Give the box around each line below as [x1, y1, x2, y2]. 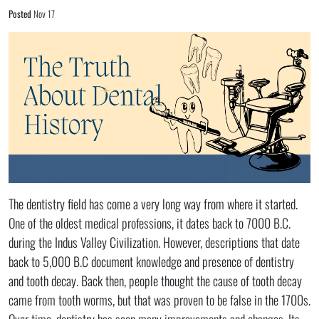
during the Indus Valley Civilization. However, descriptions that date [9, 232, 300, 251]
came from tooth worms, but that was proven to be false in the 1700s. [9, 290, 310, 309]
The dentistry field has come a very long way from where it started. [9, 194, 298, 213]
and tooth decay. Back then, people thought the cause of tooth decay [9, 271, 302, 290]
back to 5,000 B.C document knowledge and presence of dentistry [9, 251, 294, 271]
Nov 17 [33, 6, 55, 21]
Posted [9, 6, 33, 21]
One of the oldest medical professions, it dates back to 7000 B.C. [9, 213, 291, 232]
